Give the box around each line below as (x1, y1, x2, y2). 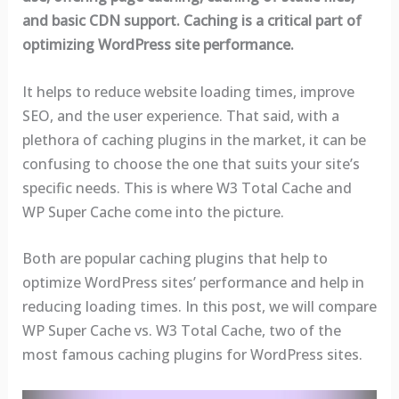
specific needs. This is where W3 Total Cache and (21, 177, 352, 198)
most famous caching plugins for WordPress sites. (21, 345, 362, 365)
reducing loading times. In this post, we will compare (21, 297, 377, 317)
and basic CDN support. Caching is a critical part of (21, 11, 362, 30)
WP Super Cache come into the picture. (21, 201, 284, 222)
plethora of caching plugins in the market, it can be (21, 129, 366, 150)
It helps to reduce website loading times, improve (21, 81, 354, 102)
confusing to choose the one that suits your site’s (21, 153, 360, 174)
